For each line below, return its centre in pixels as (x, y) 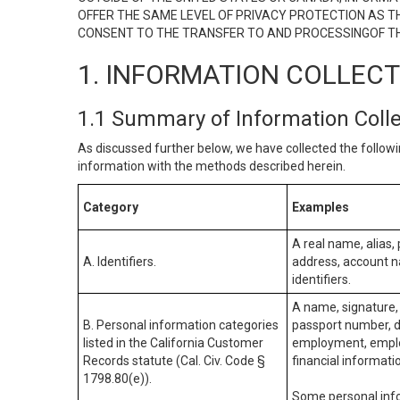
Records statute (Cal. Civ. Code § (174, 361)
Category (111, 207)
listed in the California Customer (173, 343)
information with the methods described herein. (212, 166)
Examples (321, 207)
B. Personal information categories (181, 325)
